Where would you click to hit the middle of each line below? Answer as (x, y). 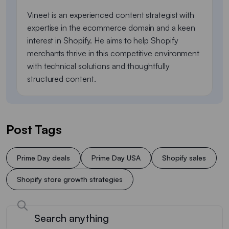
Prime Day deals (43, 157)
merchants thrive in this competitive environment (113, 53)
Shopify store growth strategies (70, 179)
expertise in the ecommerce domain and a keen (111, 27)
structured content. (62, 78)
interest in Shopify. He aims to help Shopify (103, 40)
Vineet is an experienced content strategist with (111, 15)
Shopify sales (184, 157)
